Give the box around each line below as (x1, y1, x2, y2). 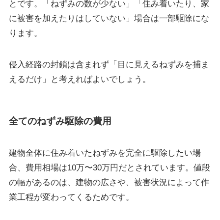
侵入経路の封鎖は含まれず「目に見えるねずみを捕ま (8, 60, 209, 70)
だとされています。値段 (118, 163, 210, 173)
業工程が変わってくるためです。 (8, 192, 134, 202)
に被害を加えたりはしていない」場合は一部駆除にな (8, 14, 209, 24)
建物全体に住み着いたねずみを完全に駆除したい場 (8, 148, 201, 158)
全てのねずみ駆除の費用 (8, 115, 111, 126)
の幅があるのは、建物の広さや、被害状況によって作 (8, 178, 209, 188)
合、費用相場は (8, 163, 67, 173)
